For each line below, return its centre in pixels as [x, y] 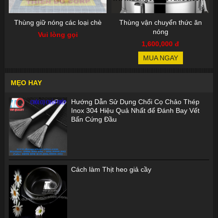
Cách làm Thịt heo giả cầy [111, 169]
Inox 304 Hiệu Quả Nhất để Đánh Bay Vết [135, 110]
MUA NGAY [160, 58]
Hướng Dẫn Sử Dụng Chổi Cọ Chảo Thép [135, 102]
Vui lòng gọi [58, 35]
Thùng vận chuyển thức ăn [160, 22]
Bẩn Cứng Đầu [94, 119]
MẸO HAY [26, 83]
